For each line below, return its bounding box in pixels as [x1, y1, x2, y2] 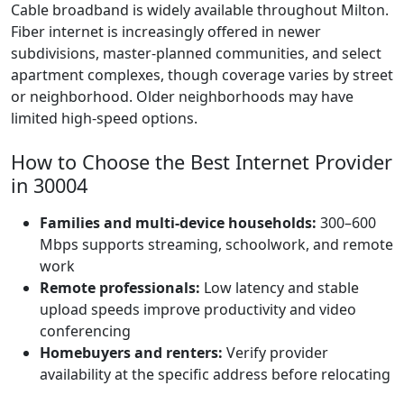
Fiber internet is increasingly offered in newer [11, 22, 321, 41]
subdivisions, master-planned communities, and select [11, 43, 381, 63]
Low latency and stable [200, 278, 359, 298]
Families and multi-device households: [40, 213, 317, 233]
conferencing [40, 321, 131, 341]
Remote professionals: [40, 278, 200, 298]
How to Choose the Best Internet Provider [11, 149, 392, 175]
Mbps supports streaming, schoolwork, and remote [40, 234, 393, 254]
